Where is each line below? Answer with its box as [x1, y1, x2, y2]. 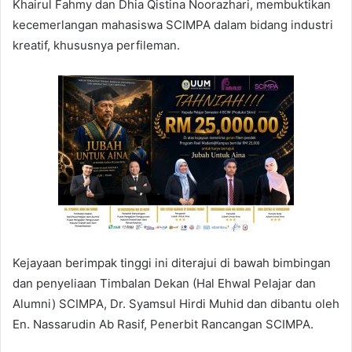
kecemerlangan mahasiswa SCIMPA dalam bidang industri [13, 16, 333, 32]
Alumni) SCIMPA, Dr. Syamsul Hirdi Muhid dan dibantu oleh [13, 295, 339, 311]
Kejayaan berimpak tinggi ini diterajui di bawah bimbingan [13, 255, 331, 270]
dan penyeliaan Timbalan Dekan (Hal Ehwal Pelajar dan [13, 275, 316, 291]
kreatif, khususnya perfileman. [13, 37, 180, 53]
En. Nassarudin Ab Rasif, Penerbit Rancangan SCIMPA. [13, 316, 313, 332]
